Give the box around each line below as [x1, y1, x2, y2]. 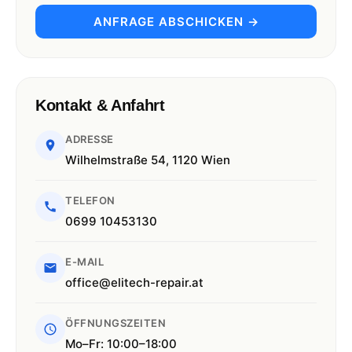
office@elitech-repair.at [65, 274, 203, 290]
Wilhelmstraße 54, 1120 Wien [65, 152, 230, 167]
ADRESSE [65, 132, 114, 145]
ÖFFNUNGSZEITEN [65, 316, 167, 329]
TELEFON [65, 193, 115, 207]
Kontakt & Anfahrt [35, 96, 165, 114]
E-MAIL [65, 255, 104, 268]
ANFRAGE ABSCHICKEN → [93, 13, 259, 29]
